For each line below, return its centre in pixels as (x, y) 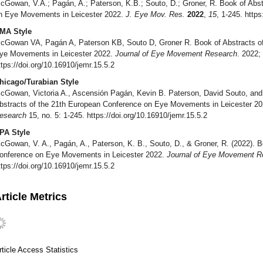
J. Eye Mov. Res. (155, 15)
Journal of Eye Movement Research (176, 54)
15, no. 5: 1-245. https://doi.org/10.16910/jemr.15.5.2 (117, 116)
